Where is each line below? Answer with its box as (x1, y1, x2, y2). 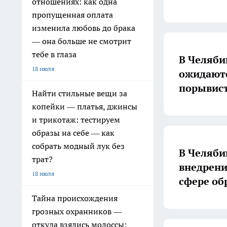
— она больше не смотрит (32, 36, 131, 46)
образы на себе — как (32, 128, 115, 138)
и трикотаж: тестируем (32, 115, 120, 125)
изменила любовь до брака (32, 23, 135, 33)
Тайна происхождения (32, 193, 118, 203)
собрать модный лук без (32, 141, 125, 151)
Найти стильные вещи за (32, 88, 127, 98)
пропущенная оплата (32, 10, 113, 20)
